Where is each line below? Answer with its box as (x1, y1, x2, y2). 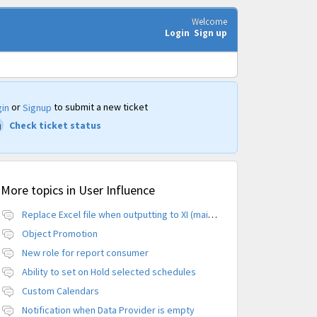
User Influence (78, 182, 155, 199)
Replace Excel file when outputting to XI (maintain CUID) (207, 208, 217, 221)
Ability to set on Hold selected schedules (21, 265, 196, 279)
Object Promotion (21, 227, 98, 241)
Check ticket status (8, 119, 101, 132)
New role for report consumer (21, 246, 149, 260)
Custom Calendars (21, 284, 99, 298)
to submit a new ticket (51, 100, 148, 113)
